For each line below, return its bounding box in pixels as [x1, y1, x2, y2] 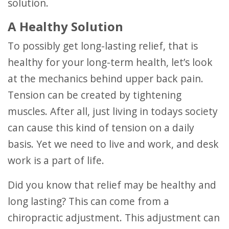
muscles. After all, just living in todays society [8, 104, 218, 118]
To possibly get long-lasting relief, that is [8, 39, 14, 53]
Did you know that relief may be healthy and [8, 178, 15, 192]
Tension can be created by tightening [8, 88, 181, 102]
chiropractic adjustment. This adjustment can [8, 211, 220, 224]
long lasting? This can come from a [8, 194, 169, 208]
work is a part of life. [8, 153, 104, 167]
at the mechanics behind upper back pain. [8, 72, 203, 85]
